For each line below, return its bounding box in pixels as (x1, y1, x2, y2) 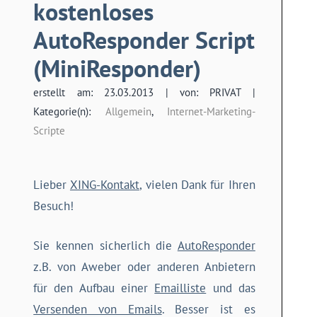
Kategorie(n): (33, 104, 105, 119)
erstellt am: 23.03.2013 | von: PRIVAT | (33, 85, 255, 100)
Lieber (33, 177, 70, 193)
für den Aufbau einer (33, 279, 155, 296)
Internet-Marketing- (166, 104, 255, 119)
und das (206, 279, 255, 296)
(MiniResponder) (33, 53, 202, 84)
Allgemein (105, 104, 151, 119)
